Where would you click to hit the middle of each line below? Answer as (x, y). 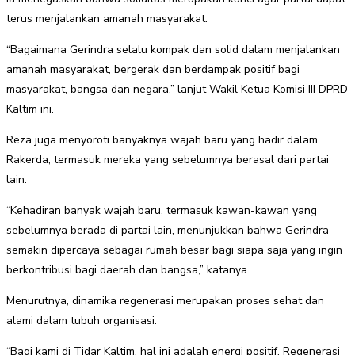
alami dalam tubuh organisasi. (82, 321)
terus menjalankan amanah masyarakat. (107, 19)
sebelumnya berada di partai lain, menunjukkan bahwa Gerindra (168, 231)
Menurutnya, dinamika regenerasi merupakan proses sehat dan (165, 301)
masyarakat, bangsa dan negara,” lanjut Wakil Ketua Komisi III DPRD (177, 90)
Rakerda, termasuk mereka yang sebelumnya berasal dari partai (168, 160)
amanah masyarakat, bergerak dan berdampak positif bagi (153, 70)
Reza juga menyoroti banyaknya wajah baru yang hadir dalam (162, 140)
